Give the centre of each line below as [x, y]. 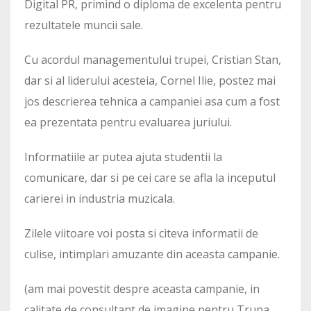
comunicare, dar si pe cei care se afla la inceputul [150, 177]
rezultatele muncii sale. [84, 25]
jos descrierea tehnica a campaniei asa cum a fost [152, 101]
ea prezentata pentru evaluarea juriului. [128, 122]
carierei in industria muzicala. [100, 198]
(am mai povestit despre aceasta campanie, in [142, 288]
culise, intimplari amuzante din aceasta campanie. [152, 254]
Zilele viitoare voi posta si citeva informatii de [141, 233]
